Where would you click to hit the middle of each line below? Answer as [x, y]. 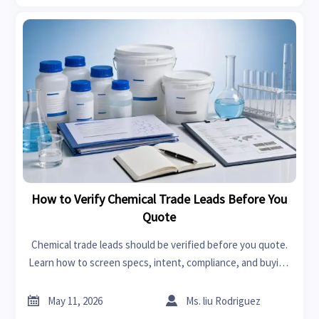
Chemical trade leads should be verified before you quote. [159, 245]
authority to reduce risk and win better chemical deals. [159, 281]
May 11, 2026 [75, 300]
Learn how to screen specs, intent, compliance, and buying [159, 263]
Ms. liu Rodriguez [224, 300]
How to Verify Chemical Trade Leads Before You [159, 199]
